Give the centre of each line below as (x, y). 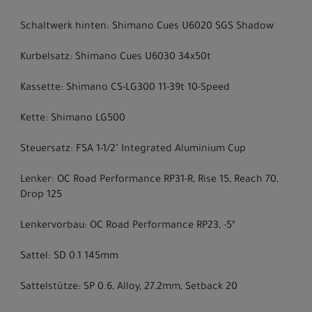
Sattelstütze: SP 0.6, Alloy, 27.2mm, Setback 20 (129, 287)
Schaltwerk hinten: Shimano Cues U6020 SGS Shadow (147, 27)
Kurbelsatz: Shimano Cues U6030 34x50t (116, 57)
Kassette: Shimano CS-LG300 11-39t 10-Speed (125, 88)
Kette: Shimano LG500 (73, 119)
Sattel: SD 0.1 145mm (69, 257)
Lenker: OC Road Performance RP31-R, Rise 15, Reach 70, (149, 180)
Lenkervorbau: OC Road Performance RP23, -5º (128, 226)
